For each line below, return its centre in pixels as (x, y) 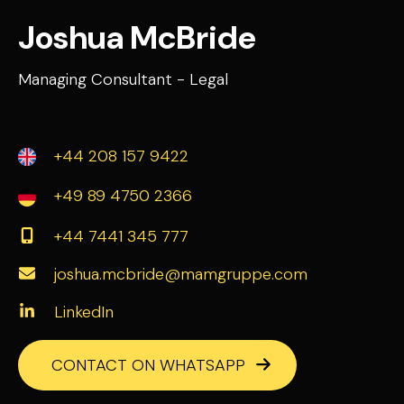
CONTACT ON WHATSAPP (148, 365)
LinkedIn (84, 312)
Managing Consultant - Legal (123, 79)
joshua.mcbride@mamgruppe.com (181, 274)
